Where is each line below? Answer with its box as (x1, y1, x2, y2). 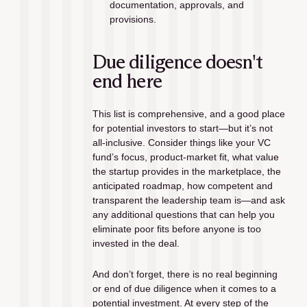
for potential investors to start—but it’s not (92, 123, 273, 134)
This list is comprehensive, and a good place (92, 108, 285, 120)
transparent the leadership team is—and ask (92, 195, 285, 206)
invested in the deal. (92, 238, 182, 249)
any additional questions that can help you (92, 209, 275, 221)
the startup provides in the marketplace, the (92, 166, 281, 177)
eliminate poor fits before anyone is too (92, 223, 261, 235)
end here (92, 69, 162, 93)
